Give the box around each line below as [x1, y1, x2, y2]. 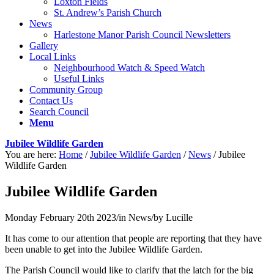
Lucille [166, 212, 193, 223]
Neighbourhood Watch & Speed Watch [54, 62, 205, 73]
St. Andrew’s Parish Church [54, 7, 161, 18]
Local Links [29, 51, 76, 62]
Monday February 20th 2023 [5, 212, 116, 223]
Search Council [29, 106, 89, 117]
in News [119, 212, 151, 223]
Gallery [29, 40, 58, 51]
